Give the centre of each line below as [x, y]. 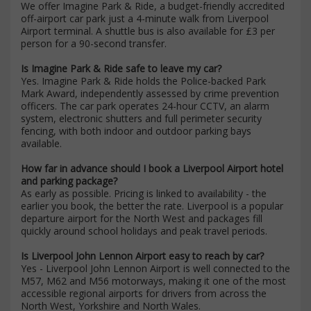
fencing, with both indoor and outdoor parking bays [136, 131]
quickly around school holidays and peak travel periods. [144, 231]
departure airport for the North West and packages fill [142, 218]
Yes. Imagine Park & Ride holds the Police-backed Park [143, 81]
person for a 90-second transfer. [94, 43]
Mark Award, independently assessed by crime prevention [150, 93]
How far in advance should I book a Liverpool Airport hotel [152, 168]
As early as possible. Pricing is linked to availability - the [144, 193]
